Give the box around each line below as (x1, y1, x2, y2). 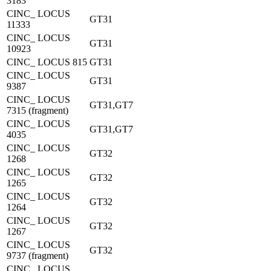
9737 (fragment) (7, 250, 68, 261)
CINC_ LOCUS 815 (7, 57, 87, 67)
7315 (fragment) (7, 105, 68, 116)
